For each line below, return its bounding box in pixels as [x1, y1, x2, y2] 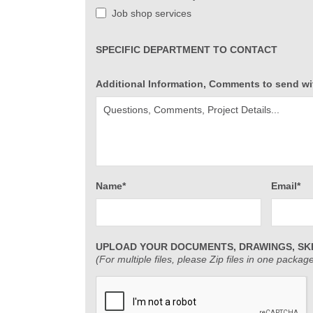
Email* [271, 180, 301, 191]
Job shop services [112, 7, 191, 19]
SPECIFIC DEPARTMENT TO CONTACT [96, 43, 277, 55]
